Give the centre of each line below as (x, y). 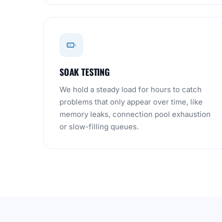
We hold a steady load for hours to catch (131, 89)
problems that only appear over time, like (131, 102)
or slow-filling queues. (99, 127)
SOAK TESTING (84, 72)
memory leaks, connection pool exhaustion (135, 114)
